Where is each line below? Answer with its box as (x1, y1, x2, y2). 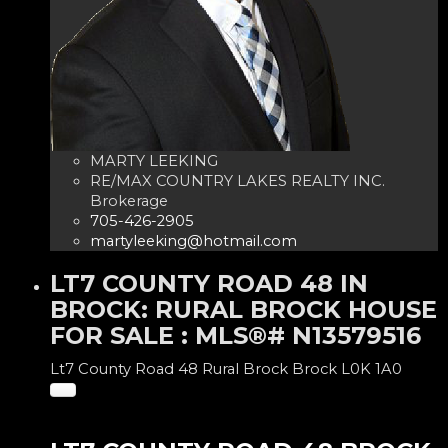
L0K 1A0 (341, 359, 402, 378)
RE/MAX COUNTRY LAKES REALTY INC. (90, 171, 385, 190)
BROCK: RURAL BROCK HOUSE (50, 294, 437, 324)
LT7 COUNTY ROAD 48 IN (50, 268, 368, 298)
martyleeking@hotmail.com (90, 231, 297, 250)
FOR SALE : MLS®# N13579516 (50, 320, 421, 350)
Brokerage (90, 191, 168, 210)
